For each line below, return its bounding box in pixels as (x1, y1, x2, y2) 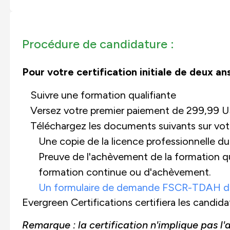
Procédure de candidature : (22, 36, 174, 51)
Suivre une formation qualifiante (30, 88, 176, 101)
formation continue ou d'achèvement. (38, 165, 211, 178)
